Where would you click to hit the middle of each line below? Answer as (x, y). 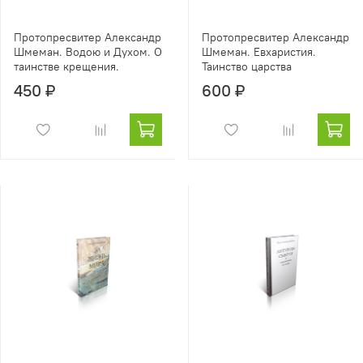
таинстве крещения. (66, 67)
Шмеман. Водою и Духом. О (88, 52)
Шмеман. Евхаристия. (259, 52)
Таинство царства (247, 67)
